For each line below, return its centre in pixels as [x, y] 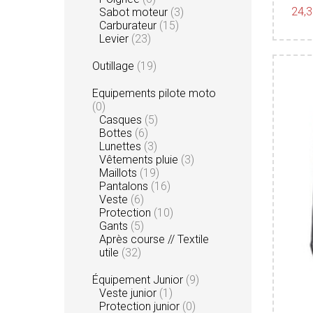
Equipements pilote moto [154, 93]
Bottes [117, 133]
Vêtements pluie [140, 159]
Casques [122, 119]
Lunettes [122, 146]
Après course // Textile [154, 239]
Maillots [119, 173]
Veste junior [129, 293]
